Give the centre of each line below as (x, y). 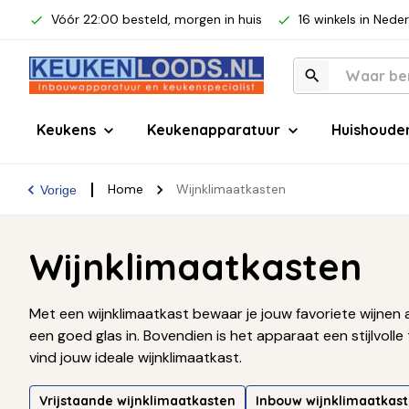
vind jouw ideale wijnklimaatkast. (136, 357)
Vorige (58, 189)
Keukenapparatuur (214, 130)
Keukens (66, 130)
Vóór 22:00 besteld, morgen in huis (157, 19)
